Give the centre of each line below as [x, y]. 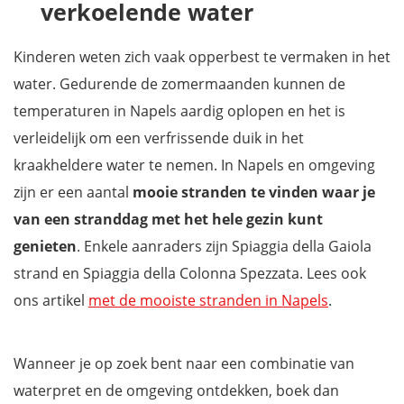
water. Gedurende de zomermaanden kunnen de [179, 84]
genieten [45, 247]
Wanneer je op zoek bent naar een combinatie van [184, 364]
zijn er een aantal [71, 193]
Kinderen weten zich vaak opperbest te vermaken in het [202, 57]
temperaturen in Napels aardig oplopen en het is [179, 111]
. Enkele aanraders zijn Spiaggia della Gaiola [224, 247]
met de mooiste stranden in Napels [208, 301]
